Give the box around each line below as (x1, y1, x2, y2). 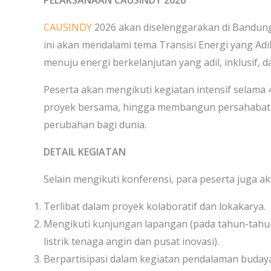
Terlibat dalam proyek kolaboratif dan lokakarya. (44, 200, 266, 213)
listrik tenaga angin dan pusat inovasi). (44, 235, 219, 248)
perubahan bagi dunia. (44, 118, 146, 131)
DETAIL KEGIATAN (44, 145, 126, 158)
